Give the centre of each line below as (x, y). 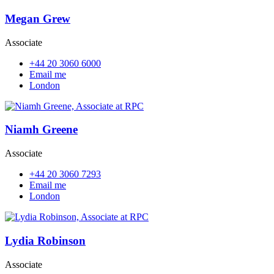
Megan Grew (38, 18)
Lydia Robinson (45, 240)
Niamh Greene (41, 130)
